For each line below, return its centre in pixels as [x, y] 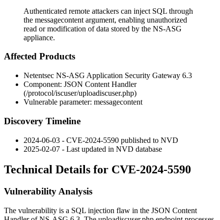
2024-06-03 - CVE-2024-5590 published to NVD [101, 140]
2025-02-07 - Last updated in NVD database [93, 149]
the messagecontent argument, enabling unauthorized [105, 20]
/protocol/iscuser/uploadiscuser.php [80, 93]
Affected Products [40, 56]
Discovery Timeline [42, 121]
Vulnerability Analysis [48, 192]
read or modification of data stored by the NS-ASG [103, 28]
